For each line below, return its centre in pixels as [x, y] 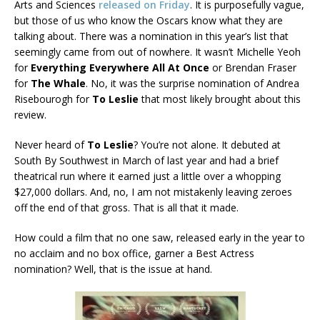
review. [30, 114]
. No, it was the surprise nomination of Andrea [192, 83]
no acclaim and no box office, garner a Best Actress [134, 253]
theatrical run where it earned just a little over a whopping [147, 176]
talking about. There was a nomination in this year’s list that [151, 36]
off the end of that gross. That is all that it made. [126, 207]
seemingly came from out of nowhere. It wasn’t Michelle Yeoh [157, 51]
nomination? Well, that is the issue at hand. [113, 269]
